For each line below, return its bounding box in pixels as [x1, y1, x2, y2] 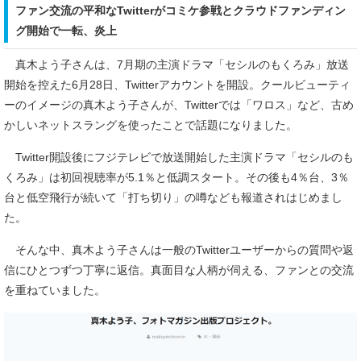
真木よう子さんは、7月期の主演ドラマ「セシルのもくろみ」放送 [4, 58, 349, 71]
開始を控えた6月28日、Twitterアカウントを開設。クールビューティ [4, 78, 351, 91]
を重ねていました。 [4, 284, 106, 297]
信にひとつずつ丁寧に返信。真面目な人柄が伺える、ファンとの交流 [4, 263, 354, 276]
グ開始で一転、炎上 [15, 24, 117, 37]
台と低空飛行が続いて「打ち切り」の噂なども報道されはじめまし [4, 191, 342, 204]
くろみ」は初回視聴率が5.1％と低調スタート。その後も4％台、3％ [4, 171, 349, 184]
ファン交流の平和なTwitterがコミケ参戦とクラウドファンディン [15, 4, 346, 17]
